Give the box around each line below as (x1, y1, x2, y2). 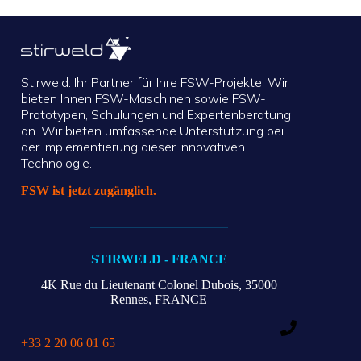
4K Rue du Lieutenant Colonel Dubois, (40, 278, 242, 293)
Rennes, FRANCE (110, 293, 208, 307)
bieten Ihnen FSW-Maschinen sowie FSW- (21, 90, 266, 107)
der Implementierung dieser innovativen (21, 139, 245, 156)
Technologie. (21, 155, 92, 172)
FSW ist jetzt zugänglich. (21, 184, 156, 198)
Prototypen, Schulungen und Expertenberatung (21, 106, 291, 123)
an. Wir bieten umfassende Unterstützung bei (21, 122, 284, 139)
